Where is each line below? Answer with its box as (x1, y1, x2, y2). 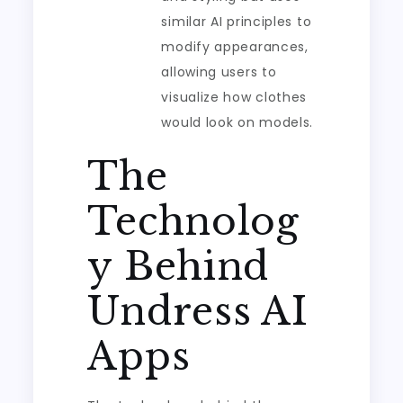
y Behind (87, 243, 270, 290)
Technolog (87, 198, 300, 245)
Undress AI (87, 288, 309, 335)
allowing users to (161, 63, 277, 81)
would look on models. (161, 113, 314, 131)
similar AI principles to (161, 13, 312, 31)
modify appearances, (161, 38, 309, 56)
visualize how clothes (161, 88, 308, 106)
